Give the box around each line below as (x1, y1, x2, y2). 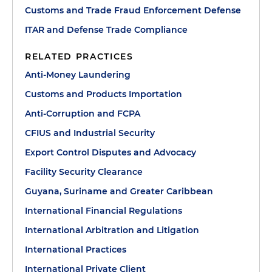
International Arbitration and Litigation (25, 225, 199, 236)
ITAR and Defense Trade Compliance (25, 24, 188, 36)
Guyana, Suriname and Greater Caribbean (25, 186, 213, 197)
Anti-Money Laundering (25, 69, 131, 81)
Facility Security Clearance (25, 166, 143, 178)
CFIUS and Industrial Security (25, 127, 155, 139)
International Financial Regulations (25, 205, 182, 217)
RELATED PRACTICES (25, 51, 134, 63)
